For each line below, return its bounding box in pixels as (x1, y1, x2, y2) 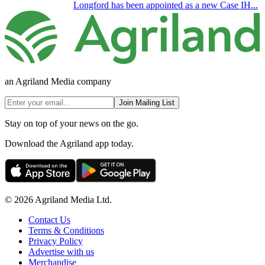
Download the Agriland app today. (5, 138, 134, 148)
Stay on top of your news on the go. (5, 118, 138, 128)
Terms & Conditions (28, 225, 104, 235)
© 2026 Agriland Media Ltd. (5, 194, 112, 205)
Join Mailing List (119, 98, 174, 107)
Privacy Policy (28, 235, 83, 246)
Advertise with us (28, 246, 94, 257)
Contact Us (28, 214, 70, 225)
